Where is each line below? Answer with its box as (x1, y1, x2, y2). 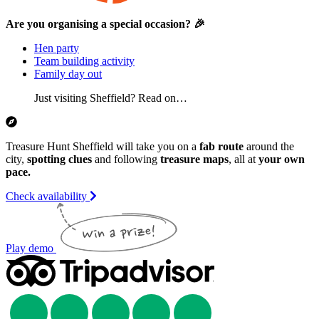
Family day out (34, 68, 102, 80)
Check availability (6, 190, 90, 203)
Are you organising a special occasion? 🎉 (6, 18, 205, 31)
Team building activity (34, 55, 135, 68)
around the (244, 140, 294, 153)
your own (258, 153, 305, 166)
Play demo (6, 242, 56, 255)
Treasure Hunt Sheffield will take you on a (6, 140, 199, 153)
